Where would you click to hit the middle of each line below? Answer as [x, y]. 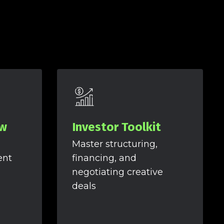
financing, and [104, 158]
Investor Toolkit [116, 127]
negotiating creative [117, 172]
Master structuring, [114, 144]
